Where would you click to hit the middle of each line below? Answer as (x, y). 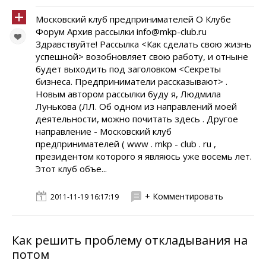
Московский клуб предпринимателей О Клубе (133, 19)
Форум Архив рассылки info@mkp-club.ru (121, 31)
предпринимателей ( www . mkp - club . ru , (126, 144)
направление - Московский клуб (104, 131)
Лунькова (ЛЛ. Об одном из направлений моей (136, 106)
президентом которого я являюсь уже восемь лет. (144, 156)
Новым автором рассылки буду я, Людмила (128, 94)
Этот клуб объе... (71, 169)
